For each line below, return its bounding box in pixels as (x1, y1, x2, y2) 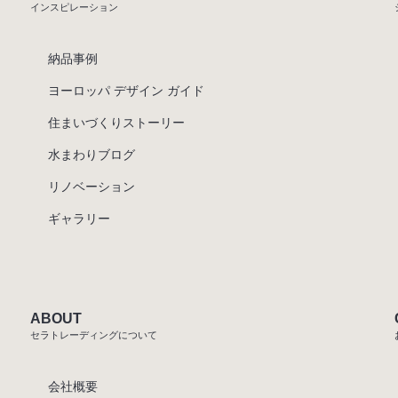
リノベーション (48, 179, 135, 195)
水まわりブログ (48, 147, 135, 163)
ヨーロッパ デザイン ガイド (48, 84, 204, 99)
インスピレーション (30, 2, 118, 13)
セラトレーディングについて (30, 330, 157, 341)
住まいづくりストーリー (48, 115, 185, 131)
